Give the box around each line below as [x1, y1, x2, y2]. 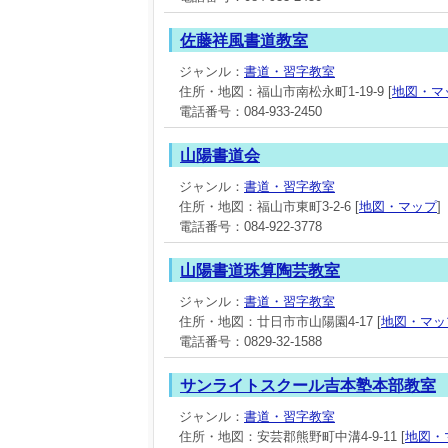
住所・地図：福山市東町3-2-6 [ [179, 199, 359, 214]
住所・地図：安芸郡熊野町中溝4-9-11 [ [179, 429, 405, 444]
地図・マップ [359, 199, 437, 214]
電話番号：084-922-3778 [179, 219, 322, 234]
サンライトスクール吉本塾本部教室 [180, 377, 436, 394]
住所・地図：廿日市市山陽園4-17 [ [179, 314, 381, 329]
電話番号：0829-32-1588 [179, 334, 322, 349]
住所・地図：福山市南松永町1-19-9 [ [179, 84, 392, 99]
